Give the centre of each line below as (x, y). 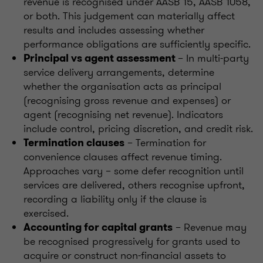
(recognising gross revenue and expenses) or (127, 101)
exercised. (46, 213)
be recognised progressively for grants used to (132, 242)
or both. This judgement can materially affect (129, 16)
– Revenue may (210, 227)
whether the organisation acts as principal (122, 87)
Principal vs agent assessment (101, 58)
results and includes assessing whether (114, 30)
